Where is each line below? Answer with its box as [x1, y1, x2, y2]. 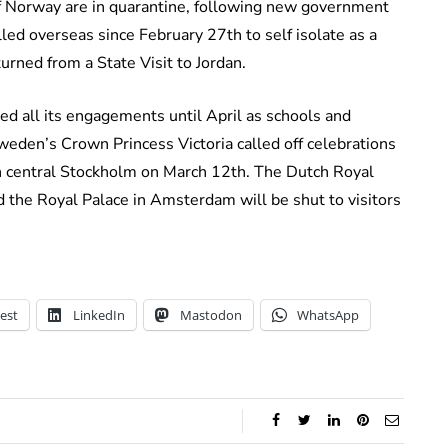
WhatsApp [297, 305, 359, 324]
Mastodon [180, 305, 242, 324]
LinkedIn [73, 305, 125, 324]
